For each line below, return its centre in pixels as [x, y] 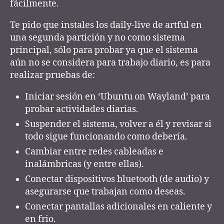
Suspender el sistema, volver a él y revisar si [118, 124]
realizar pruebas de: [52, 75]
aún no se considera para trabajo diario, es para [110, 62]
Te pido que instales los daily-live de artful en [106, 25]
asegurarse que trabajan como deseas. [105, 191]
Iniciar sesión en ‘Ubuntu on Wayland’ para [117, 96]
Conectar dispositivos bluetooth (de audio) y [117, 179]
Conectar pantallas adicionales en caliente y [118, 206]
